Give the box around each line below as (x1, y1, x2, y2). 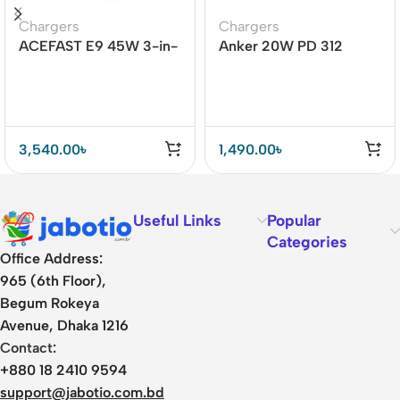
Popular (266, 211, 321, 230)
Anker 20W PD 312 (219, 37, 343, 54)
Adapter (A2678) (219, 56, 333, 74)
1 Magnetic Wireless (19, 56, 149, 74)
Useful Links (133, 211, 222, 230)
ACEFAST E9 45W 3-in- (19, 37, 178, 54)
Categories (266, 232, 347, 252)
